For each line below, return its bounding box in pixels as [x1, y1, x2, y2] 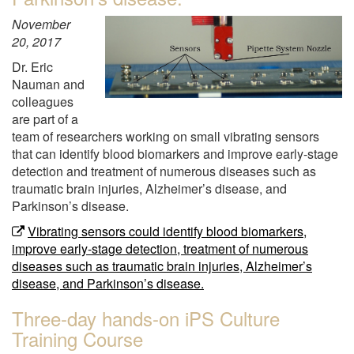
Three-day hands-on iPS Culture [12, 303, 280, 332]
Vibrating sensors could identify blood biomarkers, [28, 221, 307, 240]
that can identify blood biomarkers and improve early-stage [12, 144, 338, 163]
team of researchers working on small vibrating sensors [12, 126, 319, 145]
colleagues [12, 92, 73, 111]
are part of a [12, 109, 78, 128]
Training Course [12, 324, 143, 352]
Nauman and [12, 74, 85, 93]
